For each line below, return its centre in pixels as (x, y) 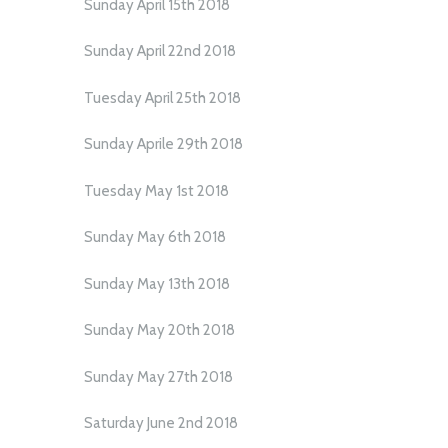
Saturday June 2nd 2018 (161, 423)
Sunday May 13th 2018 (157, 283)
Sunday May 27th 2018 (158, 376)
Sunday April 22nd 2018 (160, 51)
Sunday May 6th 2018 (155, 237)
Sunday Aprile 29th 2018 (163, 144)
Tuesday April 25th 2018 (162, 97)
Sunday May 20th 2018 (159, 330)
